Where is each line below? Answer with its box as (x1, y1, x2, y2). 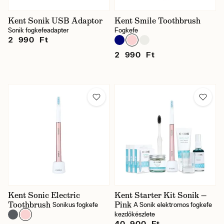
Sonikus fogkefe (52, 201, 98, 208)
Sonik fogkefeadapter (8, 26, 69, 34)
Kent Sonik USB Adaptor (8, 15, 102, 26)
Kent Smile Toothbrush (114, 15, 200, 26)
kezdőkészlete (114, 210, 155, 218)
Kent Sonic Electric (8, 190, 80, 200)
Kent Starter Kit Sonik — (114, 190, 206, 200)
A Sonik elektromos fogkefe (133, 201, 212, 208)
